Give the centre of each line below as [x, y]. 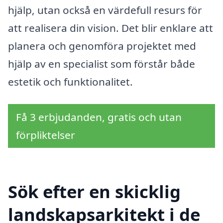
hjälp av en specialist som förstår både [102, 63]
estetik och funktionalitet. [70, 81]
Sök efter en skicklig [94, 192]
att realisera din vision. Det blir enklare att [111, 28]
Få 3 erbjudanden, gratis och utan [99, 117]
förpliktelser [46, 135]
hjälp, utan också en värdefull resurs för [105, 10]
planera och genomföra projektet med [102, 46]
